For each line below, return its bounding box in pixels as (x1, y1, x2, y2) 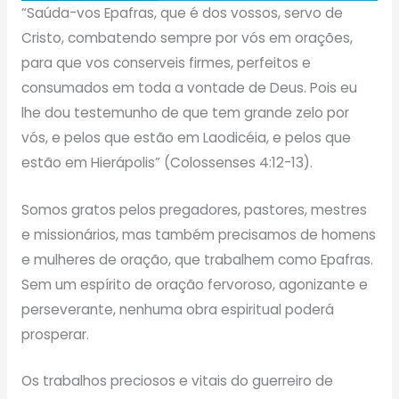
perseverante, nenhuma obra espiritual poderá (20, 299, 334, 319)
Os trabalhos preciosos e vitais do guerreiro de (20, 371, 333, 391)
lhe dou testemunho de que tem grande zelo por (20, 102, 349, 122)
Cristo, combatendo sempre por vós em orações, (20, 28, 353, 47)
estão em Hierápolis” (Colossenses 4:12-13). (20, 152, 313, 172)
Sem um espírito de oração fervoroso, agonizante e (20, 274, 368, 294)
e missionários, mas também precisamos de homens (20, 224, 376, 244)
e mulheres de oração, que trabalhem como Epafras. (20, 249, 373, 269)
